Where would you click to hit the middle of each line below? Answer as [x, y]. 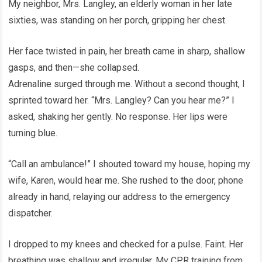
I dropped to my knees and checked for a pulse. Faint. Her [126, 244]
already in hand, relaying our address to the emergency [120, 197]
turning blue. [33, 133]
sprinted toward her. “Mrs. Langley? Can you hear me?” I [122, 101]
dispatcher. [31, 213]
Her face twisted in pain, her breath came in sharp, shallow [127, 51]
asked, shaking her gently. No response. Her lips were [118, 117]
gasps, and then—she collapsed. [74, 68]
